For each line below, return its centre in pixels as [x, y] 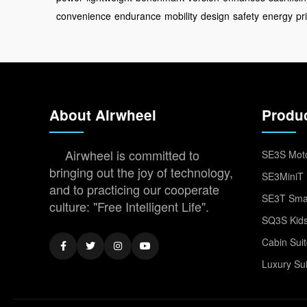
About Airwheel [103, 115]
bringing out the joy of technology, [141, 172]
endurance [138, 16]
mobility [181, 16]
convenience [84, 16]
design [215, 16]
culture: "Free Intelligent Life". [129, 206]
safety [246, 16]
